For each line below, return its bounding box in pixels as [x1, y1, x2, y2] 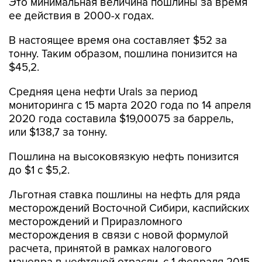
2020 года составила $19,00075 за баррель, [9, 112, 233, 126]
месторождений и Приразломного [9, 215, 182, 229]
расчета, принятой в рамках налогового [9, 242, 212, 256]
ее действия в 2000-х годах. [9, 9, 154, 23]
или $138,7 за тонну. [9, 126, 107, 139]
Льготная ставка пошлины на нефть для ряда [9, 188, 240, 202]
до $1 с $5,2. [9, 164, 70, 177]
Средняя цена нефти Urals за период [9, 85, 198, 99]
